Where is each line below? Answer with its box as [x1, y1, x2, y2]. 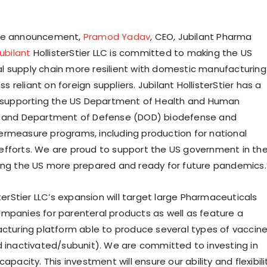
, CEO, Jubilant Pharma [150, 30, 252, 44]
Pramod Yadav [83, 30, 151, 44]
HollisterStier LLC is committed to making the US [30, 46, 253, 60]
